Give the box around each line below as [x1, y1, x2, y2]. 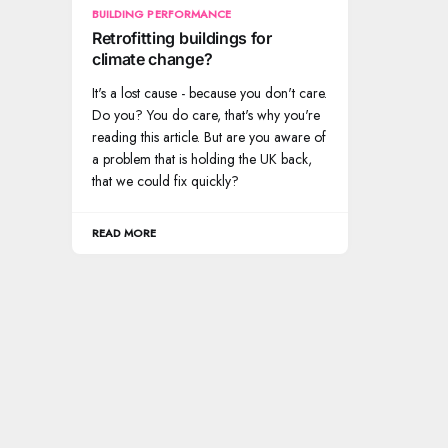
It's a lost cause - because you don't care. [92, 83, 327, 104]
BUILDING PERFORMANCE [92, 6, 232, 23]
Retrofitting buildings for [92, 28, 272, 49]
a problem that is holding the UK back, [92, 149, 312, 170]
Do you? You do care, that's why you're [92, 105, 320, 126]
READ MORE [92, 225, 157, 242]
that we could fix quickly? [92, 171, 239, 192]
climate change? [92, 49, 213, 70]
